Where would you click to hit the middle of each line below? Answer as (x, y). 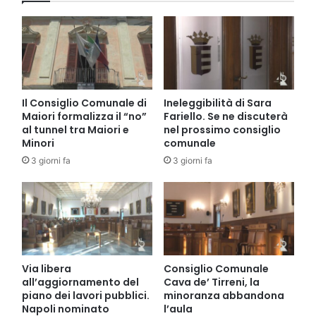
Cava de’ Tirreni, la (212, 282)
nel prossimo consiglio (222, 129)
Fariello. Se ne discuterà (226, 116)
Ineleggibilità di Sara (218, 103)
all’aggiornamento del (80, 282)
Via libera (47, 269)
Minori (38, 143)
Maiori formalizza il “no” (84, 116)
